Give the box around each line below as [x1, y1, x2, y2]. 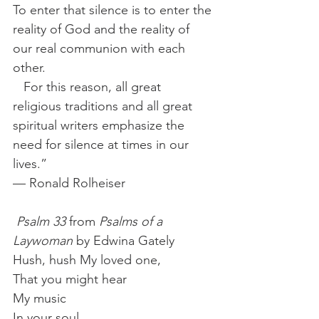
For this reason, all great [13, 78, 164, 95]
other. [13, 59, 53, 75]
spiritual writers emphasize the [13, 117, 188, 133]
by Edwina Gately [73, 232, 178, 249]
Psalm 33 [16, 213, 66, 229]
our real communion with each [13, 40, 189, 56]
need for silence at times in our [13, 136, 192, 152]
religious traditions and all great [13, 98, 196, 114]
